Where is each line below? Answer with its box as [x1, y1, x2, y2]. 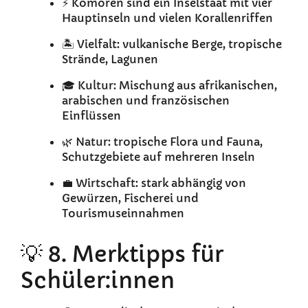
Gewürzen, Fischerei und [62, 191, 199, 206]
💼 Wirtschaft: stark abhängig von [62, 176, 246, 190]
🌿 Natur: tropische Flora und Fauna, [62, 135, 263, 149]
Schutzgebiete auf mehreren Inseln [62, 150, 255, 164]
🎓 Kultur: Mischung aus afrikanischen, [62, 78, 277, 93]
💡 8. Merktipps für [21, 241, 223, 269]
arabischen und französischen [62, 93, 230, 108]
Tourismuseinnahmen [62, 206, 184, 221]
